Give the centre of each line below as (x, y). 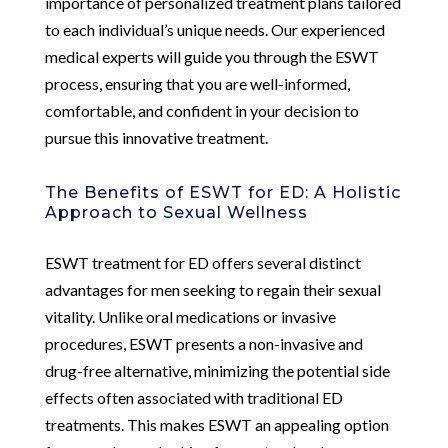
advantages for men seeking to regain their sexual (212, 289)
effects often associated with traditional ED (193, 397)
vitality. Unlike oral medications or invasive (190, 316)
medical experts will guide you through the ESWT (211, 56)
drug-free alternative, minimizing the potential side (217, 370)
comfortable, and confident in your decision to (201, 110)
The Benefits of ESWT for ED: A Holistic (222, 192)
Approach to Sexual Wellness (176, 212)
